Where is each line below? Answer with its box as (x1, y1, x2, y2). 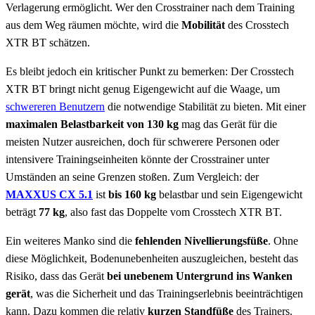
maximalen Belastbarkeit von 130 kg (6, 118, 179, 131)
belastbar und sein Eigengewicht (159, 188, 302, 201)
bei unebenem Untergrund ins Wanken (107, 270, 292, 283)
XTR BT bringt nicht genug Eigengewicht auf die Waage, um (6, 83, 280, 96)
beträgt (6, 206, 39, 219)
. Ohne (268, 235, 298, 247)
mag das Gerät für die (179, 118, 277, 131)
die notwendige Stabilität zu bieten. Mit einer (105, 101, 306, 113)
